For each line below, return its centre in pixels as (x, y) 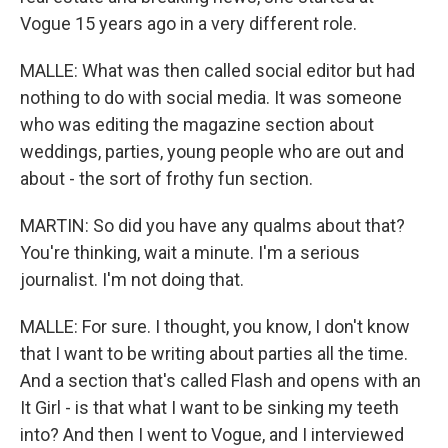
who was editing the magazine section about (197, 124)
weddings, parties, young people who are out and (212, 151)
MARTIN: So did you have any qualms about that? (212, 225)
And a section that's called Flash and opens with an (220, 380)
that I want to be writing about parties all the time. (214, 353)
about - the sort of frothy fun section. (166, 178)
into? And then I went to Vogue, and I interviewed (212, 434)
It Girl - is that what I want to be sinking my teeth (209, 407)
